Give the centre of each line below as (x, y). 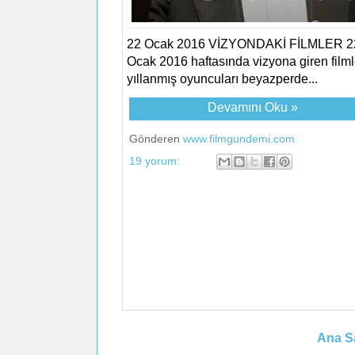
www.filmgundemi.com (239, 138)
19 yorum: (156, 160)
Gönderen (156, 138)
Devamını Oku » (252, 107)
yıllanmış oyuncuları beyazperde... (222, 78)
